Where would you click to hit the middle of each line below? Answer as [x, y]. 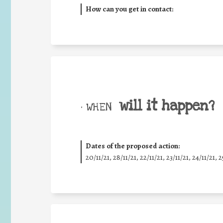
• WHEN [96, 107]
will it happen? [167, 106]
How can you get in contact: [129, 9]
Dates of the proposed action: [132, 146]
